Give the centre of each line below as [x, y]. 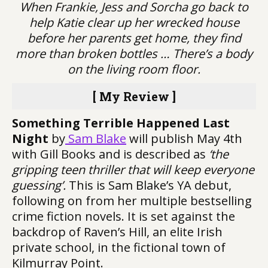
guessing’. [39, 185]
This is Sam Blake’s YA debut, [149, 185]
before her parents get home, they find [134, 38]
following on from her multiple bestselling [132, 201]
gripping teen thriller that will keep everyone [133, 170]
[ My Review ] [134, 96]
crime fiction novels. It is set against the [124, 216]
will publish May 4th [184, 138]
